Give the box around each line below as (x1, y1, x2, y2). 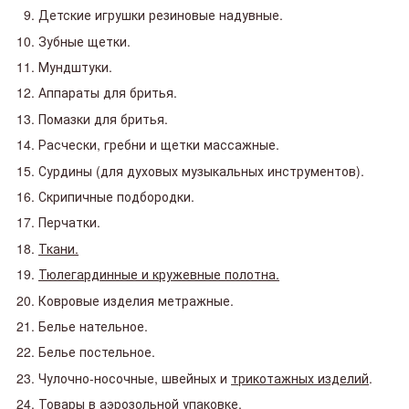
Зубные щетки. (38, 31, 131, 50)
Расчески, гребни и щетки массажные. (38, 135, 279, 154)
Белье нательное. (38, 316, 148, 335)
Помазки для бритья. (38, 109, 168, 128)
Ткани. (38, 238, 79, 257)
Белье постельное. (38, 342, 155, 362)
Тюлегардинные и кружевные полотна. (38, 265, 279, 284)
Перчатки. (38, 213, 100, 232)
